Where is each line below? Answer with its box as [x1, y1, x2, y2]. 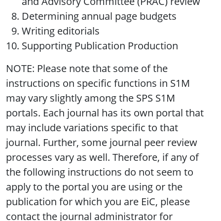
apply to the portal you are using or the [6, 180, 183, 194]
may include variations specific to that [6, 121, 178, 135]
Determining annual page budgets [22, 9, 177, 23]
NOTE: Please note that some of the [6, 62, 168, 75]
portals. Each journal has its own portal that [6, 106, 204, 120]
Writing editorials [22, 24, 100, 38]
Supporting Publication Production [22, 39, 178, 53]
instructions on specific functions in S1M [6, 76, 190, 90]
